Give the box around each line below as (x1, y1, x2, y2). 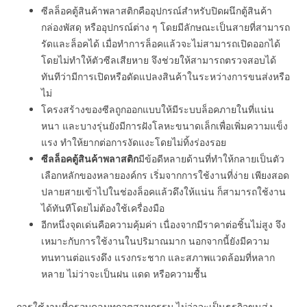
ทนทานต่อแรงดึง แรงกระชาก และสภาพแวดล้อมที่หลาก (41, 251, 275, 264)
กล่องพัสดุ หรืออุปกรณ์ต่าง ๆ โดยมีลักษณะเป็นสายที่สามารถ (41, 21, 290, 34)
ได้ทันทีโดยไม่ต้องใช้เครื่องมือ (41, 201, 164, 214)
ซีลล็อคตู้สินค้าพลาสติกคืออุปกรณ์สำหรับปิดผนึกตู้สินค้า (41, 4, 272, 17)
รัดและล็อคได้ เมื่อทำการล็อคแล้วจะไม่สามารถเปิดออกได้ (41, 37, 280, 50)
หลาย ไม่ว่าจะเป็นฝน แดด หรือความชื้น (41, 267, 207, 280)
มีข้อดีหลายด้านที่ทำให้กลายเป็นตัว (138, 152, 284, 165)
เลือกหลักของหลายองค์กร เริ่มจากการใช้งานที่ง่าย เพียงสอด (41, 169, 289, 182)
